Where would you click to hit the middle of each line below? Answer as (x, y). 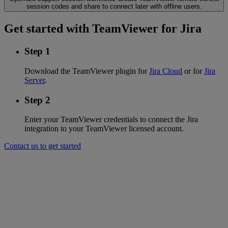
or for (193, 71)
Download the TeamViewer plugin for (87, 71)
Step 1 (37, 51)
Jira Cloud (166, 71)
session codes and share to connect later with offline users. (114, 7)
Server (35, 80)
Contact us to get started (42, 146)
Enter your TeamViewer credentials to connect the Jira (111, 120)
